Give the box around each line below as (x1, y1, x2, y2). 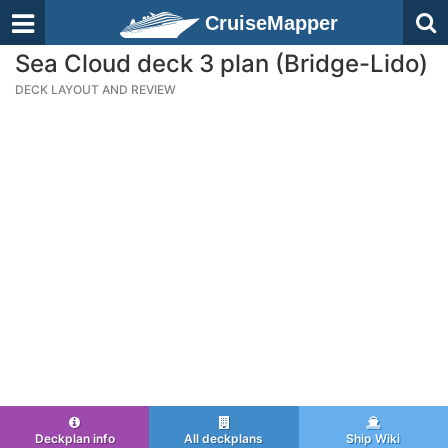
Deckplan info (34, 431, 115, 446)
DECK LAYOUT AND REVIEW (15, 82, 176, 97)
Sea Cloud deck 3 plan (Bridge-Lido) (15, 49, 428, 78)
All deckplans (184, 431, 264, 446)
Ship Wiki (346, 431, 401, 446)
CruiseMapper (205, 12, 338, 34)
